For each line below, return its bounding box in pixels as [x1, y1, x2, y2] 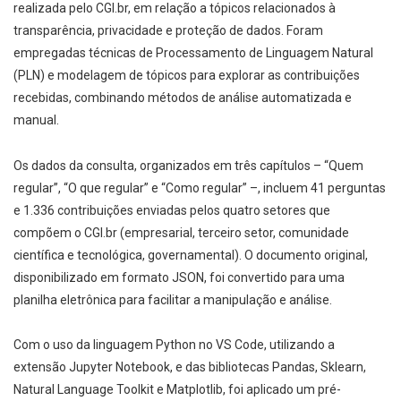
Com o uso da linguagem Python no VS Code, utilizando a [13, 337, 335, 353]
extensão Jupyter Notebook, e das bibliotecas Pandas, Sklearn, [13, 360, 366, 375]
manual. [13, 112, 59, 127]
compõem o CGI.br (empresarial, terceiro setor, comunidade [13, 225, 349, 240]
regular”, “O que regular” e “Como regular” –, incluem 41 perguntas [13, 180, 386, 195]
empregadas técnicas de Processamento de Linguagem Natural [13, 45, 373, 60]
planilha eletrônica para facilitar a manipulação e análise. [13, 292, 332, 307]
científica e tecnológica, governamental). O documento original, [13, 247, 368, 262]
